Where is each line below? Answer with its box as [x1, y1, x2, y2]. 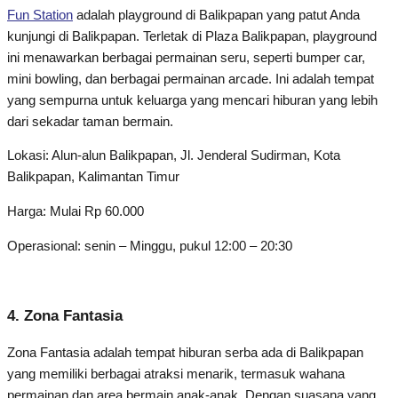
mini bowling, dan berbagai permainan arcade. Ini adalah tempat [7, 71, 374, 86]
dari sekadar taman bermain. [7, 114, 173, 129]
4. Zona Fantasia [7, 307, 127, 325]
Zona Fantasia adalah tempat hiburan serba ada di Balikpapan [7, 346, 363, 361]
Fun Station [7, 7, 73, 22]
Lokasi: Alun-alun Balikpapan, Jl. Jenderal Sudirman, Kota [7, 148, 340, 163]
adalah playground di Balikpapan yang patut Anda [73, 7, 360, 22]
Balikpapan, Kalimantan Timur [7, 170, 368, 185]
